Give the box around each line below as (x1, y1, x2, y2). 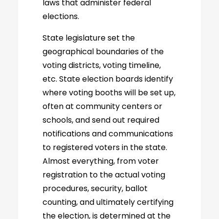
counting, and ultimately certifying (43, 197, 174, 208)
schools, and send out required (43, 114, 160, 126)
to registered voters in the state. (43, 142, 168, 153)
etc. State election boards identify (43, 73, 174, 85)
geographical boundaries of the (43, 46, 164, 57)
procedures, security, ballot (43, 183, 148, 194)
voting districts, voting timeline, (43, 60, 161, 71)
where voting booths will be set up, (43, 87, 176, 98)
